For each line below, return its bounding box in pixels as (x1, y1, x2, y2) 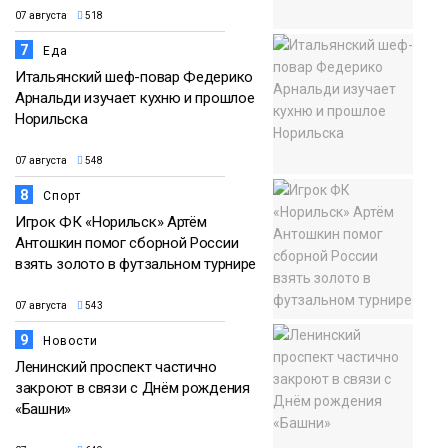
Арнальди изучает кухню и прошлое (15, 88, 255, 107)
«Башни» (15, 399, 71, 418)
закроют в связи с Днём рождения (15, 378, 250, 397)
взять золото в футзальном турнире (15, 254, 257, 273)
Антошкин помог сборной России (15, 233, 239, 252)
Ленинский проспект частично (15, 357, 217, 376)
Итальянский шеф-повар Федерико (15, 67, 253, 86)
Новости (43, 333, 98, 348)
